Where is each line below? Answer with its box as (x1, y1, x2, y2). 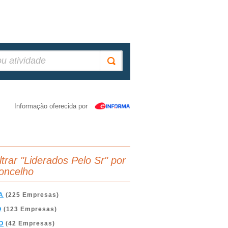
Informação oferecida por (14, 102, 88, 110)
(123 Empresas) (2, 206, 57, 213)
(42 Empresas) (4, 220, 55, 227)
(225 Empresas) (4, 191, 59, 198)
